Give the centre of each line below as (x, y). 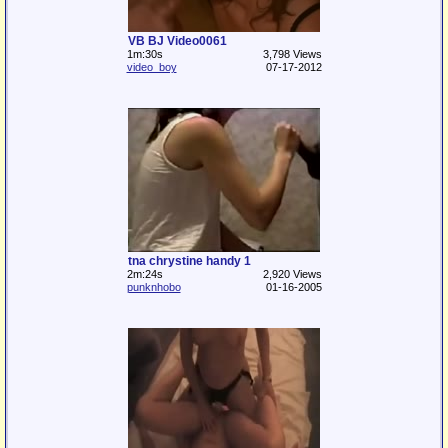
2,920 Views (292, 274)
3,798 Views (292, 54)
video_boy (151, 67)
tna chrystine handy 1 (189, 261)
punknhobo (153, 287)
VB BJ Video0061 (177, 41)
